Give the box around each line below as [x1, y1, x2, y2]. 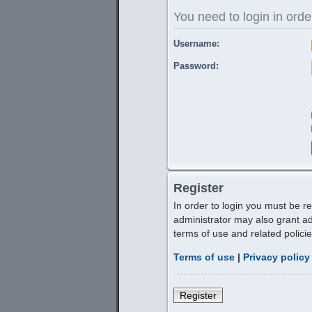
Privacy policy [243, 251, 310, 263]
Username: [173, 38, 219, 49]
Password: [173, 61, 219, 71]
